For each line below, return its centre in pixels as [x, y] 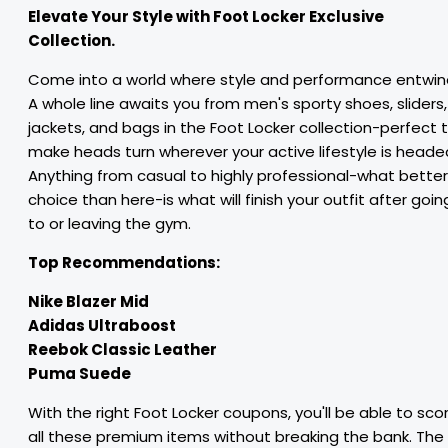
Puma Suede [79, 373]
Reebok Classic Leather [122, 349]
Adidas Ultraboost [102, 325]
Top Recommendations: [124, 262]
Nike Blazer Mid [88, 301]
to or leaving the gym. [109, 223]
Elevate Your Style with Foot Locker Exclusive [206, 16]
